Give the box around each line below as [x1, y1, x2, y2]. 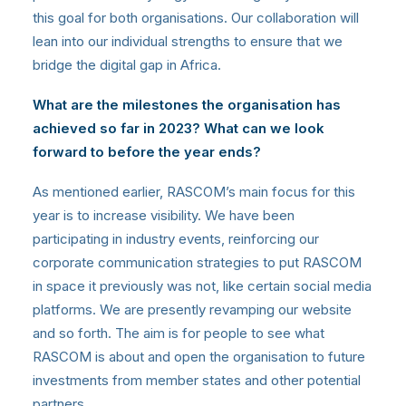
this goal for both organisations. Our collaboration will [33, 8, 359, 26]
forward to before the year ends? [33, 142, 261, 160]
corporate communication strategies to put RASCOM [33, 253, 362, 271]
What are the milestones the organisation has [33, 95, 341, 113]
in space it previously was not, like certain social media [33, 276, 372, 295]
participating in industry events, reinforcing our [33, 229, 319, 247]
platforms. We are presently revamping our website [33, 300, 352, 318]
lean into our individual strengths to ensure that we [33, 32, 343, 50]
